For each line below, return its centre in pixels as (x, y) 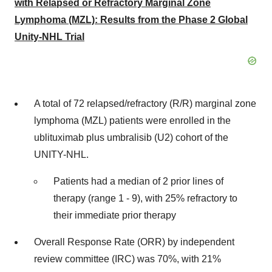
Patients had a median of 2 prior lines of (138, 182)
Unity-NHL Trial (49, 37)
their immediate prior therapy (115, 216)
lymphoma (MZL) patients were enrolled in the (132, 121)
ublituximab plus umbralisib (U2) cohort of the (131, 138)
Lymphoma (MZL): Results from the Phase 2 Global (131, 20)
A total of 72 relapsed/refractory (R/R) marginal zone (145, 104)
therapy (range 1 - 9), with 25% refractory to (145, 199)
